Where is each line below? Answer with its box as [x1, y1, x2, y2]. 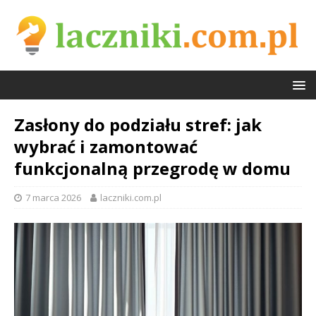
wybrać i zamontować [14, 135, 197, 159]
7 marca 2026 [25, 191, 81, 205]
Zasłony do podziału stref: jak [14, 113, 262, 137]
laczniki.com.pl [100, 191, 162, 205]
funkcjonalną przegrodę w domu [14, 157, 291, 181]
